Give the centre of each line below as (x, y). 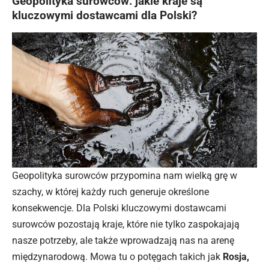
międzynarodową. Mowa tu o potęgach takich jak (117, 256)
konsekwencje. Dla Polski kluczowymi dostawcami (119, 208)
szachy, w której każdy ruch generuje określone (110, 192)
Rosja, (236, 256)
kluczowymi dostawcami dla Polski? (104, 16)
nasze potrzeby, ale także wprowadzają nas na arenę (123, 240)
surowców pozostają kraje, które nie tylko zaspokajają (126, 224)
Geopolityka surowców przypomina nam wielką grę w (125, 175)
